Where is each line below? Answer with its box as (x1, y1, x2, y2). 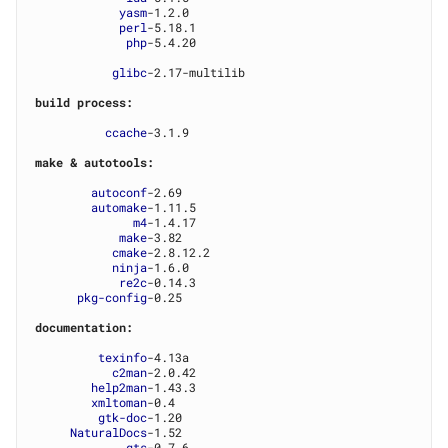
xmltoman (91, 394, 148, 411)
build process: (35, 94, 134, 111)
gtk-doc (98, 409, 148, 426)
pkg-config (77, 289, 148, 306)
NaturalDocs (70, 424, 148, 441)
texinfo (98, 349, 148, 366)
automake (91, 199, 148, 216)
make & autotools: (35, 154, 155, 171)
